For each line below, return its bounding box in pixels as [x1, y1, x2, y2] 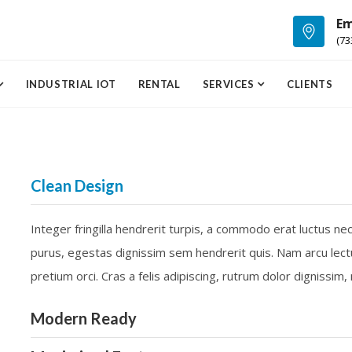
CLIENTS [287, 78, 333, 90]
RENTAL [137, 78, 181, 90]
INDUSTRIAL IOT [25, 78, 116, 90]
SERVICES [202, 78, 258, 90]
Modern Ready [31, 309, 137, 328]
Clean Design [31, 176, 123, 195]
